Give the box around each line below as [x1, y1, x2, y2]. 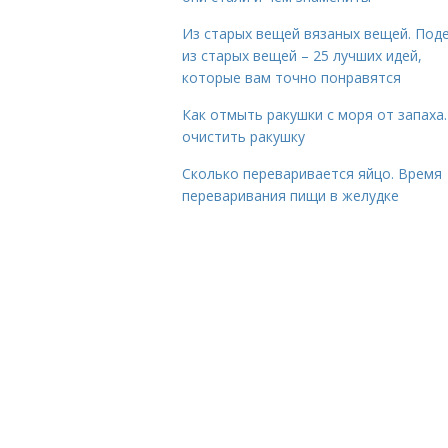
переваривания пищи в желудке [182, 186, 399, 205]
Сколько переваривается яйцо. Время [182, 164, 442, 183]
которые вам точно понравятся [182, 68, 401, 87]
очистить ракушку [182, 127, 305, 146]
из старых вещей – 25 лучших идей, [182, 46, 422, 65]
